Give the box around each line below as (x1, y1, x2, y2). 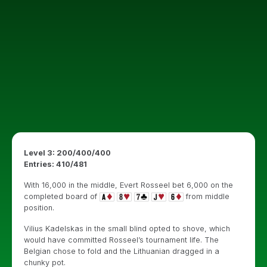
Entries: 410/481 (24, 160, 87, 169)
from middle (184, 192, 229, 201)
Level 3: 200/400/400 (24, 148, 111, 157)
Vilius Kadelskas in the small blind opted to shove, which (24, 224, 230, 233)
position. (24, 203, 54, 212)
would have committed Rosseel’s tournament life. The (24, 235, 219, 244)
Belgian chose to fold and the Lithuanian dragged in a (24, 247, 219, 256)
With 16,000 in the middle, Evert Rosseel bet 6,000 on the (24, 181, 233, 190)
